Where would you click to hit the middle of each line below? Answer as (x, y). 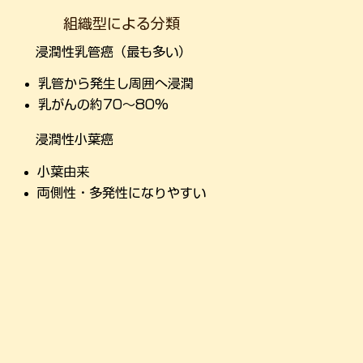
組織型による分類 (121, 23)
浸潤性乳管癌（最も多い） (114, 52)
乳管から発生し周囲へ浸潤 (115, 83)
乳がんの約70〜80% (103, 104)
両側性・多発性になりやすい (122, 193)
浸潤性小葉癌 (75, 139)
